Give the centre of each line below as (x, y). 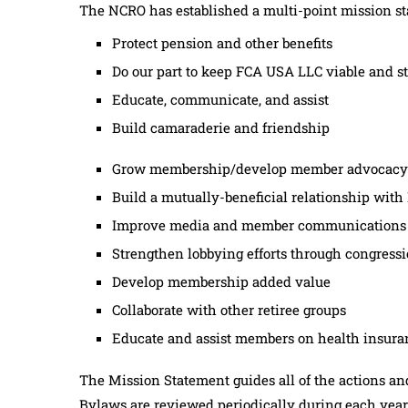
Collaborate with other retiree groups (229, 310)
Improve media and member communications (259, 225)
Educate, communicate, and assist (220, 100)
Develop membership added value (221, 282)
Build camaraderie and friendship (221, 128)
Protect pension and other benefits (222, 43)
